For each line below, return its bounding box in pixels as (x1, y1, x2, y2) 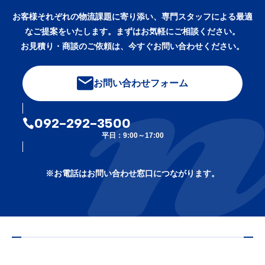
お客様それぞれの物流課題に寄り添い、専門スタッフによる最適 (12, 11, 253, 21)
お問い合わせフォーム (93, 77, 188, 89)
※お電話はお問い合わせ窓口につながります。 (46, 168, 219, 178)
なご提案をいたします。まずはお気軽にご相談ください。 (25, 26, 240, 36)
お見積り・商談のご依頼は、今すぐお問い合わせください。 (21, 41, 244, 51)
